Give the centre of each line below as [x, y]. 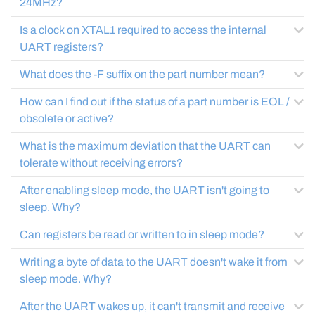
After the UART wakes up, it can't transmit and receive [152, 306]
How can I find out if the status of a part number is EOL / [155, 102]
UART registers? [62, 47]
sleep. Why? [66, 207]
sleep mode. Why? [97, 279]
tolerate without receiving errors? [101, 163]
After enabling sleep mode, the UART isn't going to [144, 190]
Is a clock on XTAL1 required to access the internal [143, 30]
